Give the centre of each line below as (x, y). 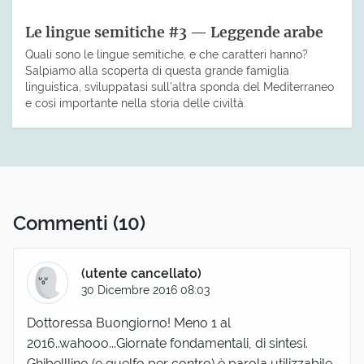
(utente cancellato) (142, 273)
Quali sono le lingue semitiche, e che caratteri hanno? (167, 54)
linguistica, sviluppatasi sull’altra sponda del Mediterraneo (180, 86)
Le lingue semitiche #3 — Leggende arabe (174, 32)
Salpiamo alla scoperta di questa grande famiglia (157, 70)
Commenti (63, 223)
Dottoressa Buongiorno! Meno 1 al (129, 323)
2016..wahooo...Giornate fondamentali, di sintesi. (167, 343)
